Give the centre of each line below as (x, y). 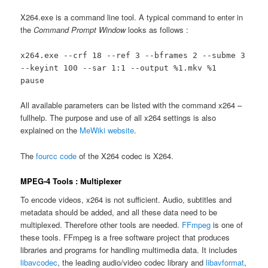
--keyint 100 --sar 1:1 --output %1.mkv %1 (119, 68)
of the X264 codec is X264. (125, 156)
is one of (227, 225)
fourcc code (57, 156)
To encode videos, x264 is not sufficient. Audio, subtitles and (126, 200)
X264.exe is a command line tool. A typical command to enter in (132, 17)
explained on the (50, 130)
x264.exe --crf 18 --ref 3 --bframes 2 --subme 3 (133, 56)
